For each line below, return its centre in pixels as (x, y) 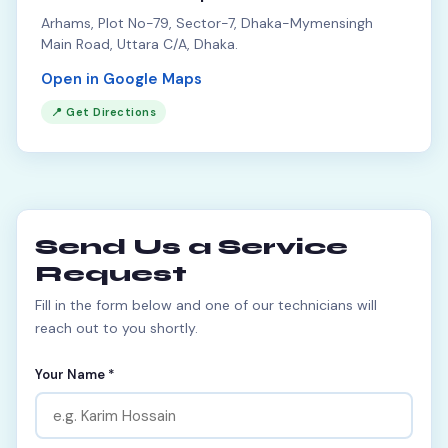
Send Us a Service (191, 247)
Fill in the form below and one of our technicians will (206, 305)
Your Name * (75, 374)
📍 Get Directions (103, 112)
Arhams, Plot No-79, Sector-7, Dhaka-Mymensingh (207, 23)
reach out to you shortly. (116, 328)
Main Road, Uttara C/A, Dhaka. (139, 44)
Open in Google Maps (121, 79)
